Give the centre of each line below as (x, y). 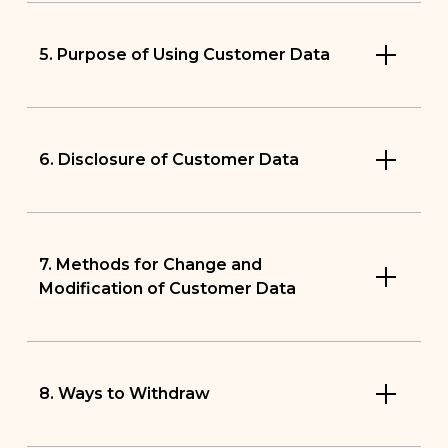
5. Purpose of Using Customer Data (184, 54)
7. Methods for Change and (150, 264)
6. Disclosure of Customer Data (168, 159)
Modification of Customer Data (167, 288)
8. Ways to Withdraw (124, 393)
